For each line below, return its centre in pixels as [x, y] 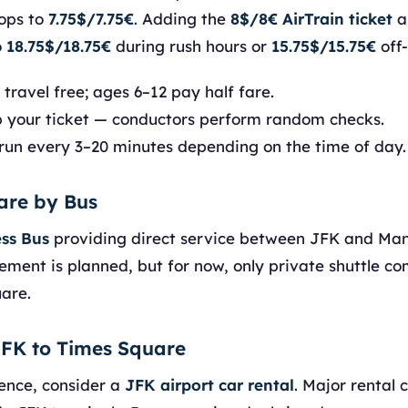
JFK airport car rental [209, 385]
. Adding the [182, 19]
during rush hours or [191, 46]
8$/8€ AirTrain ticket [311, 19]
